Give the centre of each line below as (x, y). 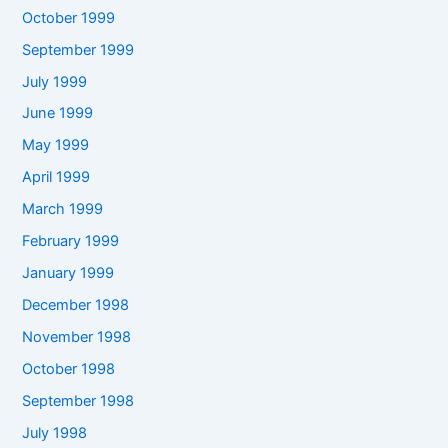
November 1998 (77, 337)
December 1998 (76, 305)
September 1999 (78, 49)
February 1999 (71, 241)
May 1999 (56, 145)
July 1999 (55, 81)
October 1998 (69, 368)
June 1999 (58, 113)
